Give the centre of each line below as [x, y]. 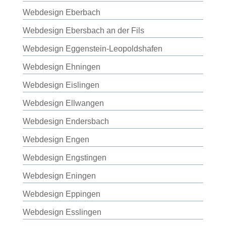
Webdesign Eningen [59, 176]
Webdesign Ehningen [61, 67]
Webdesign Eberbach [61, 12]
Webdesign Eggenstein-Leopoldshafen [92, 49]
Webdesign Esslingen [62, 212]
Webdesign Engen [56, 139]
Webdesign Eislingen [61, 85]
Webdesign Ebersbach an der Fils [83, 31]
